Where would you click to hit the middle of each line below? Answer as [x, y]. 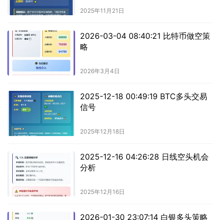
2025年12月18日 [102, 131]
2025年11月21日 [102, 11]
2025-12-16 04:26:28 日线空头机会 [144, 157]
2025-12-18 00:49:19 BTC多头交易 [143, 96]
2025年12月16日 [102, 192]
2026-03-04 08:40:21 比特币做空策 [145, 36]
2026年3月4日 [100, 71]
